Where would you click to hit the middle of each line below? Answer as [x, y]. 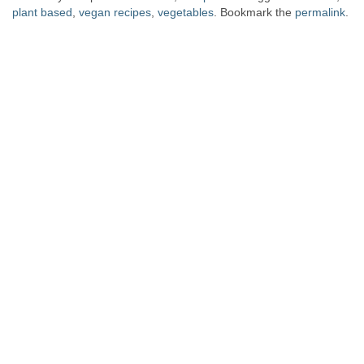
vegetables [186, 12]
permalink [320, 12]
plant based [42, 12]
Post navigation [112, 68]
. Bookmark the [254, 12]
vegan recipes [115, 12]
